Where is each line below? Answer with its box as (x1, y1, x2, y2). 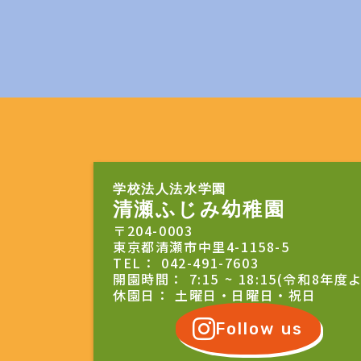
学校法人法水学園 (113, 181, 226, 196)
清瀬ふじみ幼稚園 (113, 198, 286, 220)
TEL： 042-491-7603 (113, 252, 259, 272)
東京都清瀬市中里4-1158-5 (113, 236, 290, 256)
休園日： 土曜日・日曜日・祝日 (113, 284, 317, 305)
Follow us (215, 318, 304, 338)
